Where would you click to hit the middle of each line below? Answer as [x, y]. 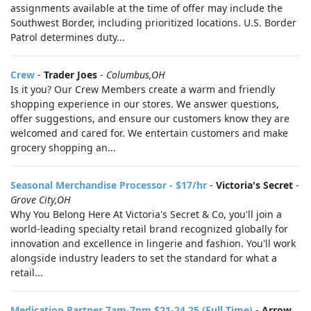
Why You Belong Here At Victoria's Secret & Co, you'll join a [146, 214]
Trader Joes [70, 75]
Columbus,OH [136, 75]
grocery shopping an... [63, 148]
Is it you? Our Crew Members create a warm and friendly [143, 89]
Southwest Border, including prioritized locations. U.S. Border [153, 23]
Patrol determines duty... [68, 37]
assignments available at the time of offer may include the [146, 8]
